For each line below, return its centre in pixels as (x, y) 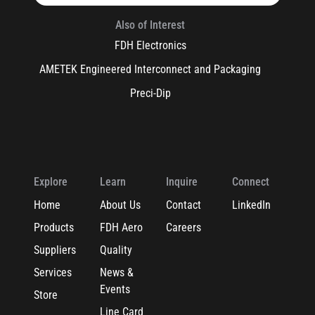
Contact (183, 205)
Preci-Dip (150, 93)
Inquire (181, 181)
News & (116, 272)
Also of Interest (150, 25)
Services (53, 272)
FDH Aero (121, 227)
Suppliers (55, 250)
